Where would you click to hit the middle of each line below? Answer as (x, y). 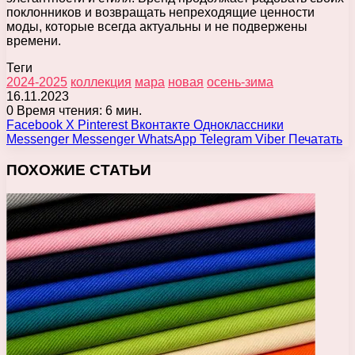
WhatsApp (167, 139)
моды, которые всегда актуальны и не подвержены (157, 27)
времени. (34, 41)
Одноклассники (239, 125)
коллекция (101, 82)
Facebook (34, 125)
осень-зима (240, 82)
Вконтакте (160, 125)
